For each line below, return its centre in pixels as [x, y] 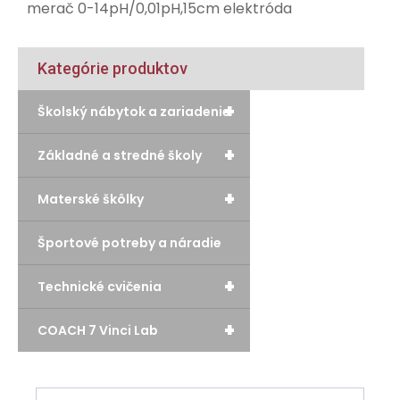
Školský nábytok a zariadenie [134, 112]
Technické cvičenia [100, 287]
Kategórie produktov [112, 68]
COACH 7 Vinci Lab [98, 330]
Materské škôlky [91, 199]
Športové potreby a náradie [129, 243]
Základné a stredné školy [120, 155]
